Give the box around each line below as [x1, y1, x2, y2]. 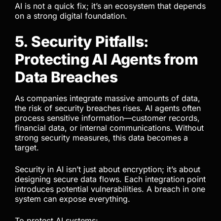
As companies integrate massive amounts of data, [15, 93, 200, 104]
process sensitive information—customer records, [15, 113, 200, 123]
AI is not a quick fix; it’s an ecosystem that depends [15, 1, 206, 11]
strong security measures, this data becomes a [15, 133, 188, 143]
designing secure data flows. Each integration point [15, 174, 206, 184]
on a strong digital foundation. [15, 11, 127, 21]
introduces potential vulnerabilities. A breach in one [15, 184, 205, 194]
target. [15, 143, 39, 153]
